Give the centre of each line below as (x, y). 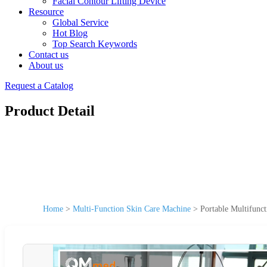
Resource (46, 12)
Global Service (80, 22)
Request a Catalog (39, 86)
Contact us (49, 55)
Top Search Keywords (95, 44)
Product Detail (50, 111)
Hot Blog (70, 33)
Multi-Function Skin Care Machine (132, 209)
